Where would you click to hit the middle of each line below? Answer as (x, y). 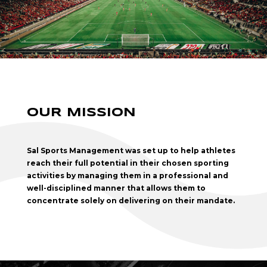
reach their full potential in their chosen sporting (128, 163)
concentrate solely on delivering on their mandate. (131, 201)
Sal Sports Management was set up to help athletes (131, 151)
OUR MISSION (81, 113)
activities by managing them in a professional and (127, 176)
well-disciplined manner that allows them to (116, 188)
